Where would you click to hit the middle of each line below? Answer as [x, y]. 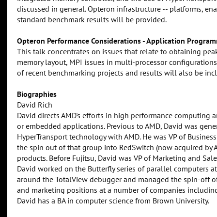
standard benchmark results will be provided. [92, 20]
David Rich [35, 105]
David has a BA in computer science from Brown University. [113, 201]
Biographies [37, 94]
